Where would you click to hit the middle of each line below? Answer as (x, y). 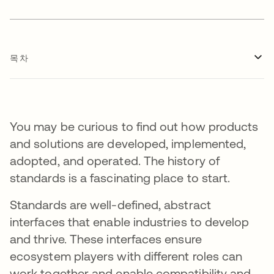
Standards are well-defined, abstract (110, 205)
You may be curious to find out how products (134, 126)
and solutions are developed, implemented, (128, 143)
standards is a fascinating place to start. (122, 178)
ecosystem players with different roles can (126, 256)
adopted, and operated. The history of (115, 161)
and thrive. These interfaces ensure (106, 239)
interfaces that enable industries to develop (130, 222)
